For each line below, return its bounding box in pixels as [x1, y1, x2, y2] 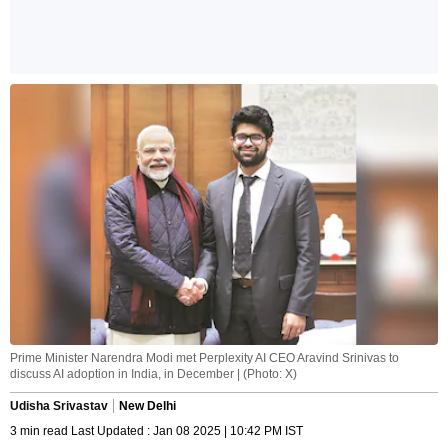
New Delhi [119, 399, 176, 414]
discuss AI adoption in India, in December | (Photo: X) [10, 367, 297, 382]
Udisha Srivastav [10, 399, 108, 414]
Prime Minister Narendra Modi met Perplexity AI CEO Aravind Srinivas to [10, 351, 399, 366]
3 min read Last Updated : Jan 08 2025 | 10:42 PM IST [10, 424, 303, 439]
